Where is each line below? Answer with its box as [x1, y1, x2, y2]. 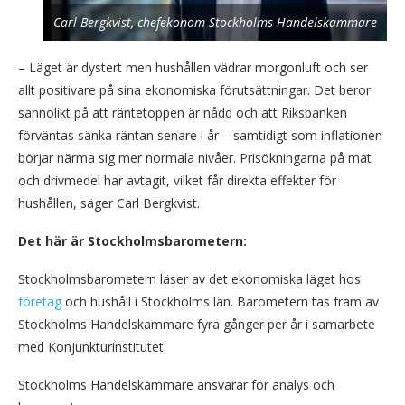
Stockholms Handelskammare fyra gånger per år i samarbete [18, 316, 375, 334]
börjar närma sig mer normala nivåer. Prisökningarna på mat [18, 149, 372, 167]
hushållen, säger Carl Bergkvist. [18, 194, 200, 212]
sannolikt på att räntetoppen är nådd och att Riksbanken [18, 104, 347, 122]
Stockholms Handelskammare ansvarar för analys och [18, 376, 334, 394]
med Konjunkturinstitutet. [18, 338, 166, 356]
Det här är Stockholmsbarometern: [18, 232, 247, 250]
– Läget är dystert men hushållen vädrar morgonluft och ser [18, 59, 368, 77]
